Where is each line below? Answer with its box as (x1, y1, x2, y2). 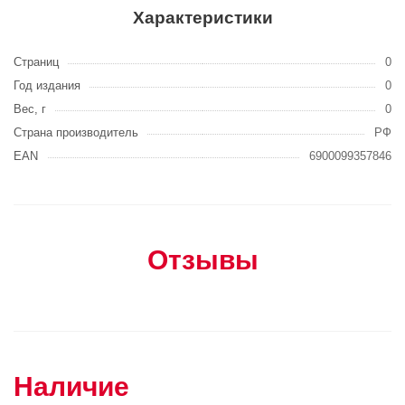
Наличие (14, 372, 129, 401)
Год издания (14, 79, 80, 92)
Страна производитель (14, 126, 138, 139)
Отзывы (146, 245, 259, 275)
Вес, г (14, 102, 46, 116)
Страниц (14, 55, 59, 69)
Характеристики (132, 8, 273, 27)
